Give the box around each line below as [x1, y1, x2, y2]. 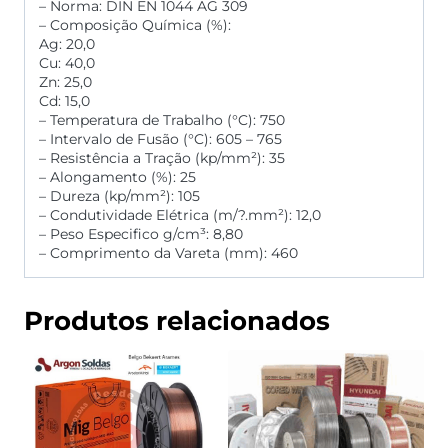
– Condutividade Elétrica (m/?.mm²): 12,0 [39, 206, 321, 225]
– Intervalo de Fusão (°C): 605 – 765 [39, 130, 282, 149]
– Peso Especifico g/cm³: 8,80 [39, 225, 243, 244]
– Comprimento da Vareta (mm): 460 [39, 244, 298, 263]
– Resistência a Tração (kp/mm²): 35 [39, 149, 285, 168]
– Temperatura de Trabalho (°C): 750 [39, 111, 285, 130]
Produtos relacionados [24, 305, 330, 338]
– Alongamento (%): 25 [39, 168, 196, 187]
